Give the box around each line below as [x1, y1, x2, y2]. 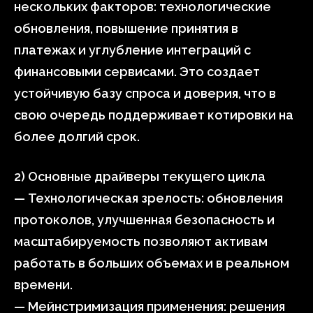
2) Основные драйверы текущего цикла [14, 169, 265, 184]
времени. [14, 277, 73, 292]
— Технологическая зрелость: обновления [14, 191, 283, 205]
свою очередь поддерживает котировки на [14, 108, 293, 122]
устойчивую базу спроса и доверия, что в [14, 86, 276, 101]
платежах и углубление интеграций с [14, 43, 251, 57]
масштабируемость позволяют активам [14, 234, 268, 249]
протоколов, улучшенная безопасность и [14, 212, 275, 227]
